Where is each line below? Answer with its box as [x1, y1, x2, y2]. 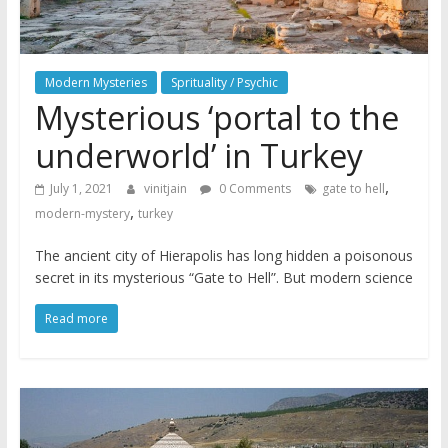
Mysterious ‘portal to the [34, 96, 399, 140]
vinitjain [143, 180, 190, 198]
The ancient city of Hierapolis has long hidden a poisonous [34, 246, 413, 266]
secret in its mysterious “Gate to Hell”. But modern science [34, 268, 413, 288]
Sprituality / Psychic [170, 74, 278, 92]
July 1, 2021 [49, 180, 113, 198]
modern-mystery [34, 205, 130, 223]
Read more [44, 310, 108, 328]
